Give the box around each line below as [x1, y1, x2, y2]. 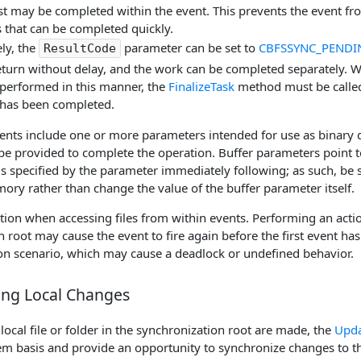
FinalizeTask [168, 78, 234, 95]
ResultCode [44, 41, 116, 56]
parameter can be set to [121, 39, 259, 56]
